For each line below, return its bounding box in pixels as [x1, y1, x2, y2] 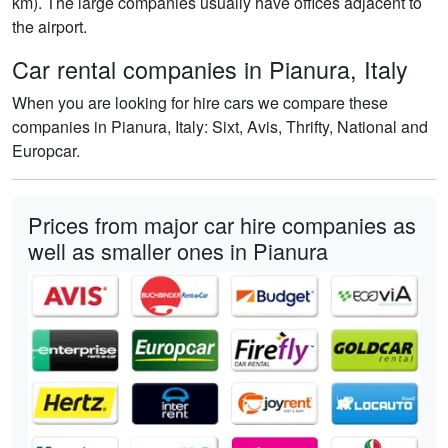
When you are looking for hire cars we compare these [12, 90, 388, 114]
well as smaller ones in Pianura [28, 234, 328, 266]
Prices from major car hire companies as [28, 208, 416, 240]
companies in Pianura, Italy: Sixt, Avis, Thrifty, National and [12, 114, 428, 138]
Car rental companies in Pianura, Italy [12, 51, 408, 86]
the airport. [12, 14, 87, 38]
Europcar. [12, 138, 80, 162]
